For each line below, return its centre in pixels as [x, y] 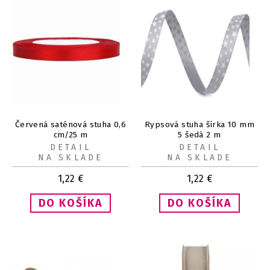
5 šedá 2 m [199, 134]
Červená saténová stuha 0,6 [71, 124]
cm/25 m [71, 134]
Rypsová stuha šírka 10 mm [199, 124]
